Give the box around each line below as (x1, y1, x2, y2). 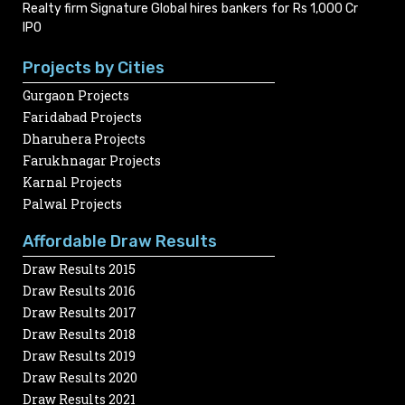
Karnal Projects (23, 173, 122, 191)
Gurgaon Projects (23, 86, 129, 104)
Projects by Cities (23, 57, 165, 78)
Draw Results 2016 (23, 281, 136, 299)
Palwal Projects (23, 194, 122, 212)
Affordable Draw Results (23, 231, 217, 251)
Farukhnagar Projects (23, 151, 161, 169)
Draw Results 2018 (23, 325, 136, 343)
